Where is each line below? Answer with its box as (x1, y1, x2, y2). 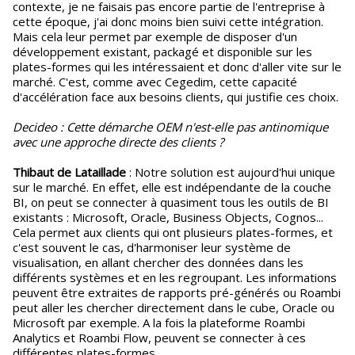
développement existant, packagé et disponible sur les (13, 44, 312, 59)
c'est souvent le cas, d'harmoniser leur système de (13, 239, 291, 255)
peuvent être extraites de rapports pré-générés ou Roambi (13, 284, 341, 300)
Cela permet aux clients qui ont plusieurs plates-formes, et (13, 224, 333, 240)
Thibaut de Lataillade (13, 164, 126, 180)
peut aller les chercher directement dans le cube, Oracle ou (13, 300, 334, 315)
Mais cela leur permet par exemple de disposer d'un (13, 29, 297, 44)
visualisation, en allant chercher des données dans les (13, 254, 303, 270)
